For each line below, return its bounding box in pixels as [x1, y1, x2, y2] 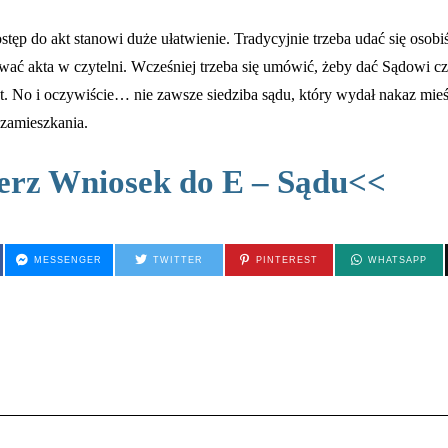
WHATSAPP [368, 255, 428, 266]
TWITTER [153, 255, 204, 266]
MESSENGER [34, 255, 103, 266]
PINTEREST [255, 255, 318, 266]
